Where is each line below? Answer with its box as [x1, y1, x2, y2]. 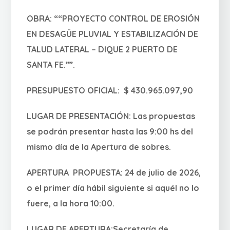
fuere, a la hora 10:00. [27, 198, 115, 209]
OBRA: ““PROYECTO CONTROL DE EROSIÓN [27, 13, 200, 24]
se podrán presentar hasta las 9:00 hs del [27, 126, 194, 137]
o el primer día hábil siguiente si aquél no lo [27, 183, 200, 194]
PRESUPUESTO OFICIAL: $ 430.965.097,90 [27, 85, 194, 96]
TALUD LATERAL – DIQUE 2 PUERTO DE [27, 44, 178, 55]
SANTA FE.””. [27, 60, 75, 70]
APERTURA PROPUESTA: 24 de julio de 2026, [27, 167, 201, 178]
